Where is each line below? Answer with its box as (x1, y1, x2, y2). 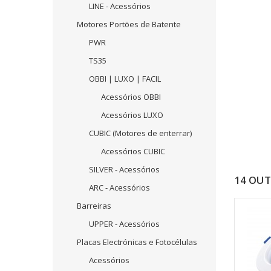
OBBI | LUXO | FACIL (89, 73, 161, 84)
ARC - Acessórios (89, 182, 150, 193)
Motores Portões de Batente (77, 19, 181, 30)
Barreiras (77, 200, 111, 211)
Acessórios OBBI (101, 91, 161, 102)
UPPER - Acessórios (89, 218, 160, 229)
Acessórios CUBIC (101, 146, 165, 157)
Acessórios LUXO (101, 109, 163, 120)
